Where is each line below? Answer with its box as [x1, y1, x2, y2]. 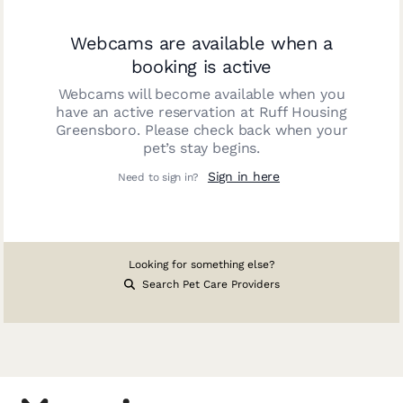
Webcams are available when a [70, 32, 333, 54]
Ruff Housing [258, 103, 347, 121]
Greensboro [55, 121, 138, 139]
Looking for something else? [128, 258, 275, 271]
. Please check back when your [137, 121, 348, 139]
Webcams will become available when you [58, 85, 345, 103]
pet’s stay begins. [142, 139, 261, 157]
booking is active [130, 56, 273, 77]
